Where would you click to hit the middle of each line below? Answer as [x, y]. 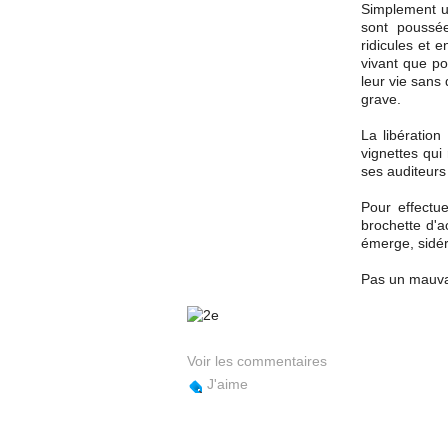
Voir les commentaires [257, 361]
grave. [381, 99]
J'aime [227, 384]
